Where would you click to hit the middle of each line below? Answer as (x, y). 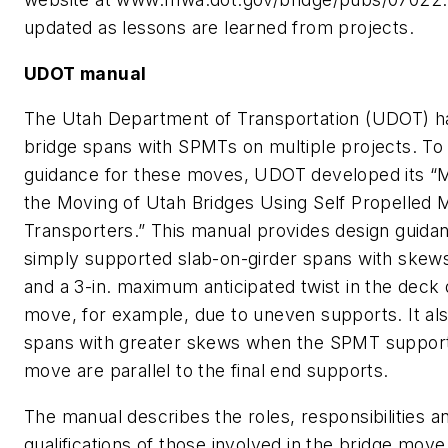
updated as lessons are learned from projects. (219, 28)
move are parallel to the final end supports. (206, 371)
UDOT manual (85, 73)
